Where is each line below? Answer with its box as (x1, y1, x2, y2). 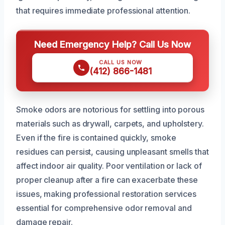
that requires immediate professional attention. (16, 5, 191, 16)
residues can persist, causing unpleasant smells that (16, 146, 209, 157)
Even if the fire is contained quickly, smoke (16, 132, 176, 143)
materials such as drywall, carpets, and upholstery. (16, 118, 204, 129)
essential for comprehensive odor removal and (16, 202, 192, 213)
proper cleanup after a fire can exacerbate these (16, 174, 198, 185)
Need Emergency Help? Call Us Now (34, 38, 191, 50)
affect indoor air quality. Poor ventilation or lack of (16, 160, 202, 171)
